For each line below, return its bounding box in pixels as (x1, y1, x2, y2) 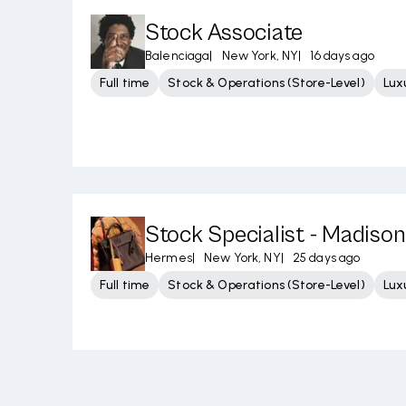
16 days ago (310, 48, 374, 63)
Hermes (145, 250, 192, 266)
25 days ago (292, 250, 361, 266)
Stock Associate (145, 19, 304, 46)
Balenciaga (145, 48, 210, 63)
